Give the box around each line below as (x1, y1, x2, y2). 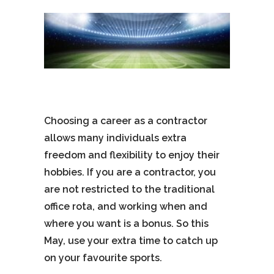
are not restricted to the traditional (44, 183, 215, 195)
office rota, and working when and (44, 201, 207, 212)
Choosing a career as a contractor (44, 115, 207, 127)
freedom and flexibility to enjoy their (44, 149, 220, 161)
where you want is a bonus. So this (44, 218, 209, 229)
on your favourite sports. (44, 252, 162, 264)
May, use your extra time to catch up (44, 235, 218, 246)
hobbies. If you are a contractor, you (44, 166, 216, 178)
